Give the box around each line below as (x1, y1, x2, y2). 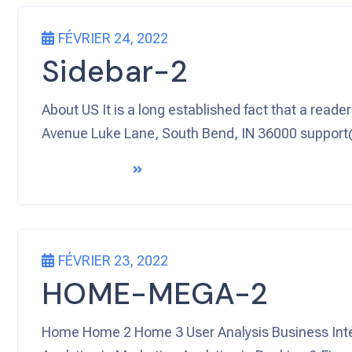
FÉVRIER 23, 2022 (58, 252, 168, 269)
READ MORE (42, 163, 127, 178)
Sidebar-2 (42, 52, 188, 91)
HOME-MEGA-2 (42, 274, 269, 314)
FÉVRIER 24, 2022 (58, 30, 168, 46)
